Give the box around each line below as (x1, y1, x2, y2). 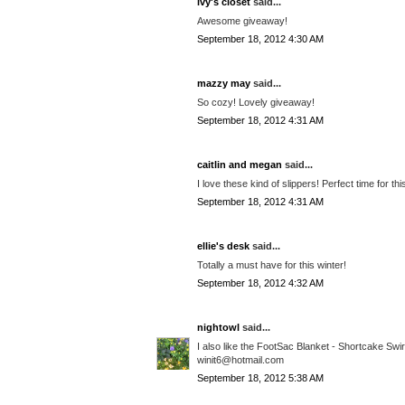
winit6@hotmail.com (197, 353, 284, 365)
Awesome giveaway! (197, 14, 287, 26)
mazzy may (197, 78, 250, 89)
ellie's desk (197, 240, 250, 252)
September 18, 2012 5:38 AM (197, 372, 324, 384)
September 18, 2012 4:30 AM (197, 33, 324, 45)
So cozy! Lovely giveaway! (197, 96, 315, 108)
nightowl (197, 322, 240, 334)
